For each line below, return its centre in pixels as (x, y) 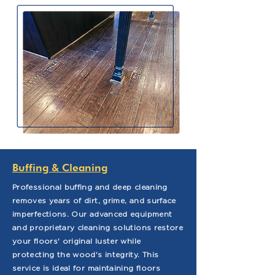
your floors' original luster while (77, 241)
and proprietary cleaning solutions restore (98, 227)
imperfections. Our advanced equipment (92, 214)
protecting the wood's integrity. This (86, 254)
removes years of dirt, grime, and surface (94, 200)
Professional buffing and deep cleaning (90, 187)
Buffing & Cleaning (60, 168)
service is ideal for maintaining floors (87, 268)
